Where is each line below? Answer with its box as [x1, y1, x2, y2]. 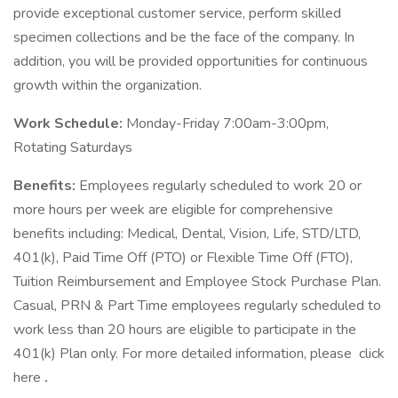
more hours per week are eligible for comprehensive [13, 200, 333, 219]
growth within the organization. [13, 76, 202, 95]
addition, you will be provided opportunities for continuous [13, 52, 368, 71]
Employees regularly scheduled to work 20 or [79, 176, 362, 195]
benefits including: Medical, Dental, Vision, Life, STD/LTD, [13, 224, 361, 243]
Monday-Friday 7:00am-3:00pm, [126, 114, 329, 133]
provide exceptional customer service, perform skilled [13, 4, 341, 23]
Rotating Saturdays [13, 138, 132, 157]
